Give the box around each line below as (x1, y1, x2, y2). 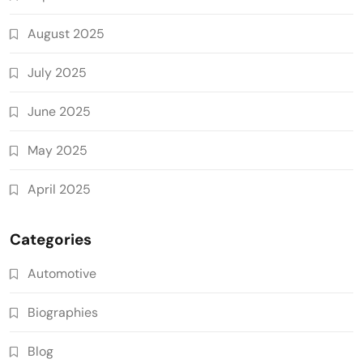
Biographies (28, 303, 98, 321)
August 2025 (28, 24, 105, 42)
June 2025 (28, 102, 91, 120)
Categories (10, 228, 92, 250)
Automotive (28, 264, 96, 282)
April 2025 (28, 180, 91, 198)
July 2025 (28, 63, 87, 81)
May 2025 (28, 141, 88, 159)
